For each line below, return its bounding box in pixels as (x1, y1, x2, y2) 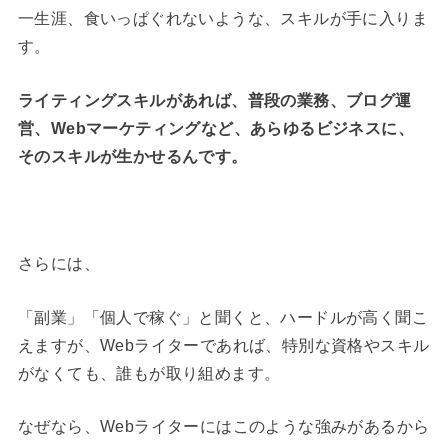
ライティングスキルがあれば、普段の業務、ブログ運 (17, 91, 412, 109)
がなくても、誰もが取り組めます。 (17, 364, 281, 382)
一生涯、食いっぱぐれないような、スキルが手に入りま (17, 10, 428, 28)
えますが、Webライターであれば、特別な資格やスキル (17, 336, 430, 354)
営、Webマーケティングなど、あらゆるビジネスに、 (17, 119, 414, 137)
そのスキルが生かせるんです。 (17, 147, 248, 165)
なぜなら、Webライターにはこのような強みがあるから (17, 418, 430, 436)
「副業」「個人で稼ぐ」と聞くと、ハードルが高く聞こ (17, 308, 428, 326)
